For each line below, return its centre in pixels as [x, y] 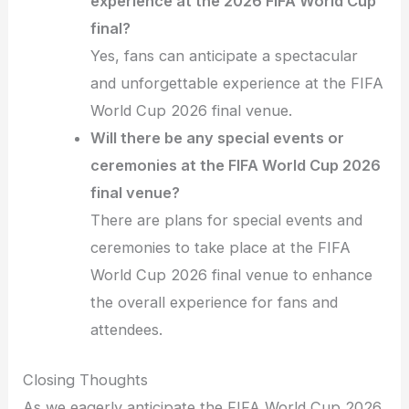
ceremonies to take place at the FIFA [221, 248]
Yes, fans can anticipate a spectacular [225, 56]
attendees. [127, 330]
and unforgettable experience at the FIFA [237, 84]
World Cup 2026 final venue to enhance [232, 275]
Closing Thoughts [86, 380]
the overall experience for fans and [215, 303]
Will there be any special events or [218, 138]
